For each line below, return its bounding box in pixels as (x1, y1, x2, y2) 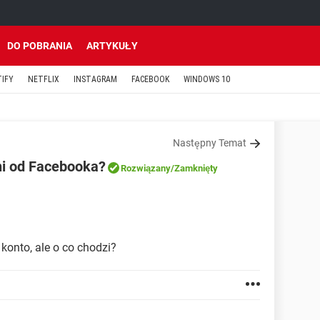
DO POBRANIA (7, 40, 72, 51)
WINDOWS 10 (184, 74, 230, 84)
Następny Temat (173, 137, 246, 149)
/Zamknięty (171, 163, 218, 174)
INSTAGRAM (74, 74, 117, 84)
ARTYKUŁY (86, 40, 138, 51)
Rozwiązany (121, 163, 171, 174)
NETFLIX (28, 74, 59, 84)
